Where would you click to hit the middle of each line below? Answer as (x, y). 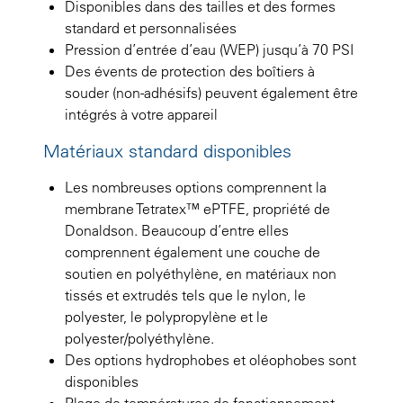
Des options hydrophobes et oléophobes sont (210, 359)
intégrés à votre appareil (141, 114)
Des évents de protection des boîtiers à (190, 71)
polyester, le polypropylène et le (166, 316)
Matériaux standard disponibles (167, 150)
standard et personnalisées (151, 27)
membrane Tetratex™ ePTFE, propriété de (197, 208)
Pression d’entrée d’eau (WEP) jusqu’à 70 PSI (209, 49)
